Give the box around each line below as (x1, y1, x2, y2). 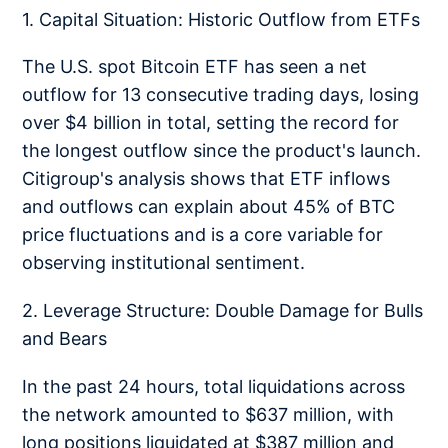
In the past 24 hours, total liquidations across (22, 375, 406, 397)
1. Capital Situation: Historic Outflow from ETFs (22, 8, 421, 30)
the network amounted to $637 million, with (22, 403, 395, 425)
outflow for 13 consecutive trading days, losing (22, 84, 420, 106)
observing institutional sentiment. (22, 252, 306, 274)
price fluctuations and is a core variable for (22, 224, 384, 246)
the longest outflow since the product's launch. (22, 140, 422, 162)
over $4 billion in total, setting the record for (22, 112, 400, 134)
